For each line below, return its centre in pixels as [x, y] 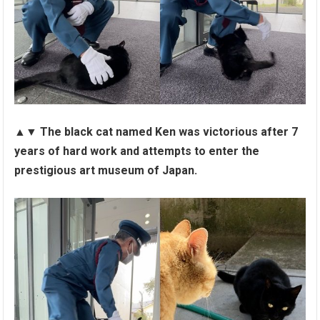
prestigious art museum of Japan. [106, 170]
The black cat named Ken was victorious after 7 [169, 131]
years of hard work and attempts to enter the [137, 151]
